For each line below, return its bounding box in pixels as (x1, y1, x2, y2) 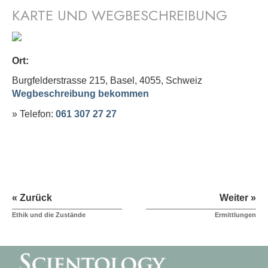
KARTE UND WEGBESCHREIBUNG (12, 5, 227, 26)
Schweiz (166, 75, 202, 86)
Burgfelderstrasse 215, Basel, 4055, (12, 75, 166, 86)
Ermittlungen (215, 211, 256, 219)
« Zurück (12, 193, 52, 203)
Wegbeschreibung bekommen (12, 89, 149, 99)
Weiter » (220, 193, 256, 203)
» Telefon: (12, 109, 56, 120)
